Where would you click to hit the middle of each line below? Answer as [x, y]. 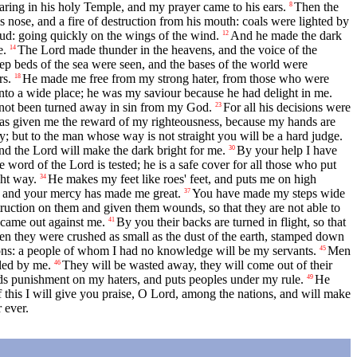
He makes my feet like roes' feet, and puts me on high [182, 179]
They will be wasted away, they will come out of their [197, 265]
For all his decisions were [287, 108]
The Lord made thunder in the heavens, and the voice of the [167, 50]
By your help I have [287, 151]
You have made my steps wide [269, 194]
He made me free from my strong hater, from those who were [176, 79]
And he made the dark [286, 36]
